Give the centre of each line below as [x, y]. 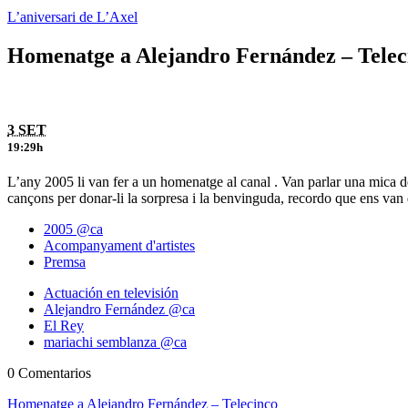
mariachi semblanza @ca [115, 342]
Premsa [65, 262]
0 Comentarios [49, 373]
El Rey [64, 326]
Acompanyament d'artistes [119, 246]
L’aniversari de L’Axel [72, 17]
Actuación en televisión [111, 293]
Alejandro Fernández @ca [119, 310]
